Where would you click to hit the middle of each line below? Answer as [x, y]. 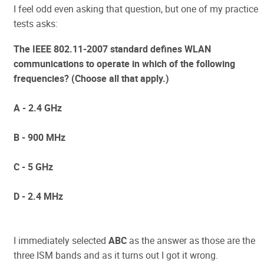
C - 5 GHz [33, 167]
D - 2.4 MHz [38, 196]
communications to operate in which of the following [124, 64]
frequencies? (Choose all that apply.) [91, 78]
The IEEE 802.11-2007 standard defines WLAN [112, 49]
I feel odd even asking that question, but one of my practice [136, 9]
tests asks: [36, 24]
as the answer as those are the [191, 240]
